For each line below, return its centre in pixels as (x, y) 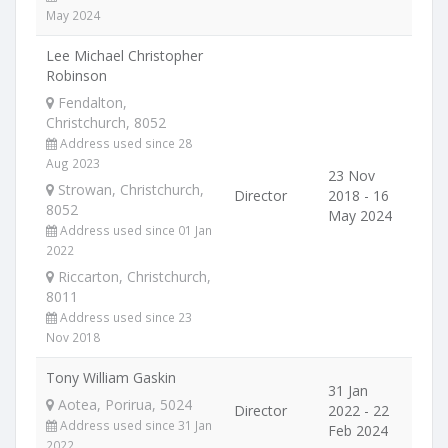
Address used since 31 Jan (134, 425)
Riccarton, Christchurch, (132, 276)
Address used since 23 (124, 317)
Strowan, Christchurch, (129, 189)
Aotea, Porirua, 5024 (123, 404)
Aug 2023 (73, 163)
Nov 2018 (73, 337)
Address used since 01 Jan (134, 230)
